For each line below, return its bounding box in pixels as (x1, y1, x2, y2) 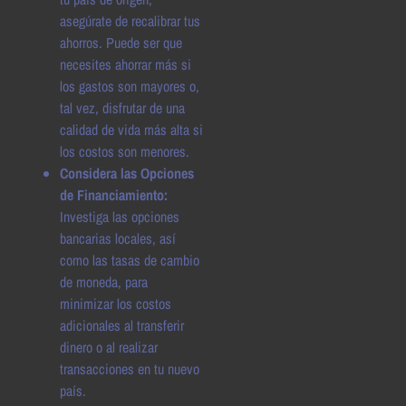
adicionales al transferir (60, 314, 184, 335)
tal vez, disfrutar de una (60, 97, 185, 118)
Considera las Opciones (60, 162, 194, 183)
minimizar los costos (60, 293, 171, 314)
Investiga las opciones (60, 206, 179, 227)
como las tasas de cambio (60, 249, 199, 270)
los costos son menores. (60, 140, 189, 161)
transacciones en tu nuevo (60, 358, 199, 379)
